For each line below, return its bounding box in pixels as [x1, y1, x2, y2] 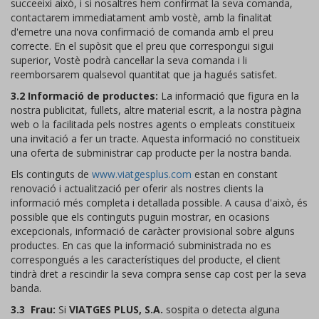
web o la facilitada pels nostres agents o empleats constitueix [11, 117, 295, 131]
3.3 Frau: [11, 303, 56, 316]
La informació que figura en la [158, 89, 299, 103]
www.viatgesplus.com [92, 167, 192, 181]
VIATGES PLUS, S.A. [69, 303, 163, 316]
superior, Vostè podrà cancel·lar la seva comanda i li [11, 53, 247, 67]
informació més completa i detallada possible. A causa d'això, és [11, 196, 308, 209]
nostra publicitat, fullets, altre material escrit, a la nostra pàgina [11, 103, 301, 117]
